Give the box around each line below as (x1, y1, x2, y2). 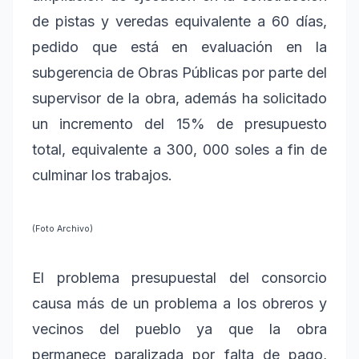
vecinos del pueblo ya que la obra (32, 320, 327, 337)
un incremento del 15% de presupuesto (32, 115, 327, 132)
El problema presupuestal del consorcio (32, 268, 327, 286)
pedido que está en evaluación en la (32, 38, 327, 55)
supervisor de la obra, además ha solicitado (32, 89, 327, 107)
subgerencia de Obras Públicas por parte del (32, 63, 327, 81)
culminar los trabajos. (32, 166, 172, 184)
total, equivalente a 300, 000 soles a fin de (32, 140, 327, 158)
